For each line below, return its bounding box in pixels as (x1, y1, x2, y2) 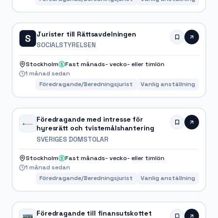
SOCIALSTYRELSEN (36, 41, 96, 50)
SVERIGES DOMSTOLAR (36, 135, 109, 144)
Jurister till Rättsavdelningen (36, 30, 136, 39)
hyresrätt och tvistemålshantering (36, 124, 154, 133)
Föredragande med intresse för (36, 115, 143, 124)
